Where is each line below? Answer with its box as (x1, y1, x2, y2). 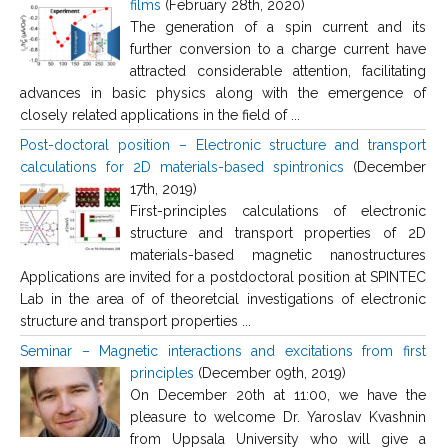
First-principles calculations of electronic (130, 203, 426, 220)
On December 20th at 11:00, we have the (130, 387, 426, 404)
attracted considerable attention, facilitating (130, 63, 426, 80)
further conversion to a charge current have (130, 41, 426, 58)
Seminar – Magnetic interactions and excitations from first (20, 343, 426, 360)
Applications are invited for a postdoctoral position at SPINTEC (20, 269, 426, 286)
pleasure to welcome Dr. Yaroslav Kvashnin (130, 409, 426, 426)
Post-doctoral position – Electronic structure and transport (20, 137, 426, 154)
